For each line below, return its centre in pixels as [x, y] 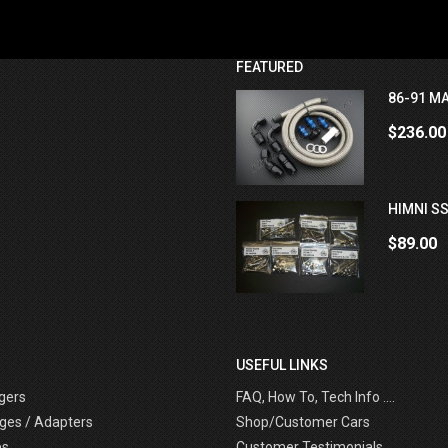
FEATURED [269, 66]
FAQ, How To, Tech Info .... [315, 397]
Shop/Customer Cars [303, 422]
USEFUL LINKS [282, 365]
